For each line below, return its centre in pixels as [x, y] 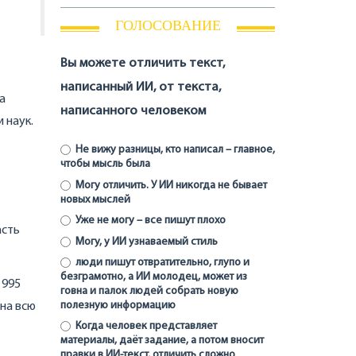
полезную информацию [118, 305]
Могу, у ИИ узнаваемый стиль [145, 242]
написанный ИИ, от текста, [141, 87]
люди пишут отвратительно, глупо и [161, 262]
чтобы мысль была [105, 164]
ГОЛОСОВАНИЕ [168, 25]
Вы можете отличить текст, [143, 64]
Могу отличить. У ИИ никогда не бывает [170, 185]
